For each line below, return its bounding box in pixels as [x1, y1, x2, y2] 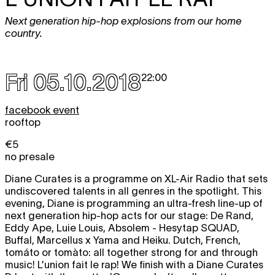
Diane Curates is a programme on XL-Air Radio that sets [5, 173, 268, 185]
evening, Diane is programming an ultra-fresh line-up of [5, 198, 263, 209]
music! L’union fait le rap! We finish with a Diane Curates [5, 259, 263, 271]
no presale [5, 151, 55, 163]
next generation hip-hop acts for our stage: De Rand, [5, 210, 254, 222]
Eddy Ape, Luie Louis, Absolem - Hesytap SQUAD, [5, 222, 239, 234]
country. [5, 28, 42, 39]
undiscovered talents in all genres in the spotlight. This [5, 185, 261, 197]
